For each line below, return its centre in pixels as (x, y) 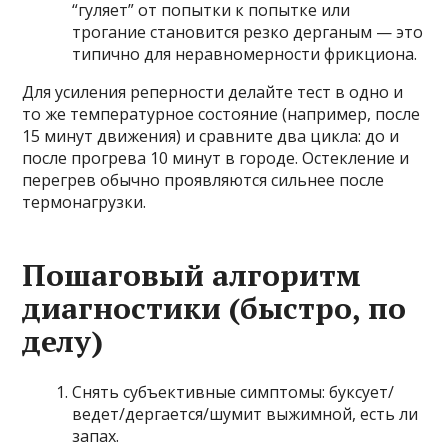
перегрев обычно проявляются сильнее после (203, 180)
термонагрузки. (84, 202)
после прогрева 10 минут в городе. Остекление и (216, 158)
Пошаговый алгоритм (192, 275)
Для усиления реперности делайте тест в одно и (213, 92)
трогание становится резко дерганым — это (248, 32)
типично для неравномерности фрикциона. (245, 54)
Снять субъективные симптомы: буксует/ (233, 392)
